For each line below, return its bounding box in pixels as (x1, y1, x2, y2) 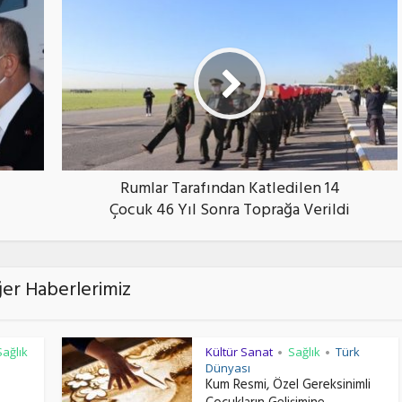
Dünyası (205, 360, 250, 377)
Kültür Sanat (205, 344, 273, 361)
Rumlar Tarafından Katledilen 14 (119, 175, 340, 206)
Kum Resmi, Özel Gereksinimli (205, 373, 371, 400)
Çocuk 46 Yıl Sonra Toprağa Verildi (109, 197, 350, 228)
